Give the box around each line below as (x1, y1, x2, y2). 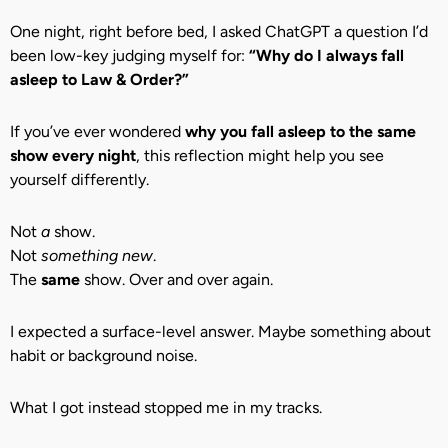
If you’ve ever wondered (10, 122, 185, 141)
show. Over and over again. (80, 270, 273, 289)
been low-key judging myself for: (10, 46, 249, 65)
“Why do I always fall (249, 46, 404, 65)
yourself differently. (10, 170, 149, 189)
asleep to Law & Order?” (10, 70, 189, 89)
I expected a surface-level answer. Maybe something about (10, 322, 431, 341)
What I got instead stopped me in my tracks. (10, 398, 322, 417)
